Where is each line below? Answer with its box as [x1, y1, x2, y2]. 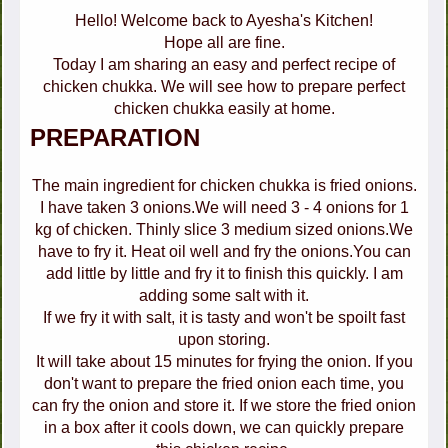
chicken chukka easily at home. [113, 100, 335, 118]
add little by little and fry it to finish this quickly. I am [45, 265, 403, 283]
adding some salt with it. [139, 287, 309, 305]
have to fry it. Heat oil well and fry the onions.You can [37, 243, 411, 261]
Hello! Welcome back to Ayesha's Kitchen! [75, 12, 373, 30]
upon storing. [178, 331, 270, 349]
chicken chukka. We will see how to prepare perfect [43, 78, 405, 96]
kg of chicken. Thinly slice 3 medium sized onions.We [35, 221, 413, 239]
